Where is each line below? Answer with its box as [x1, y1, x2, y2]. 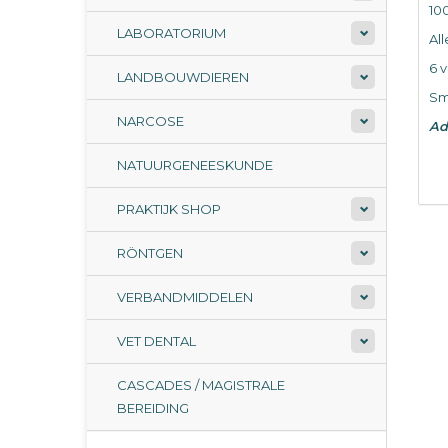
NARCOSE [117, 113, 184, 129]
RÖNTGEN [117, 245, 183, 261]
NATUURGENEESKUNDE [117, 157, 273, 173]
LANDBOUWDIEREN [117, 69, 249, 85]
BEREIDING [117, 400, 189, 416]
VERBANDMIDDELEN [117, 289, 253, 305]
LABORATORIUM [117, 25, 226, 41]
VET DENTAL [117, 333, 196, 349]
